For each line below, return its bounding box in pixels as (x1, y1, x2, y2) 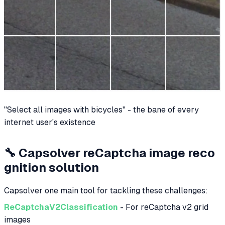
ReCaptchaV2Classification (4, 202, 118, 212)
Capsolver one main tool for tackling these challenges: (4, 186, 208, 196)
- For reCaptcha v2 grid (118, 202, 208, 212)
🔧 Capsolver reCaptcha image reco (4, 146, 215, 160)
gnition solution (4, 161, 99, 175)
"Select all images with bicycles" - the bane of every (4, 105, 199, 115)
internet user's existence (4, 118, 95, 128)
